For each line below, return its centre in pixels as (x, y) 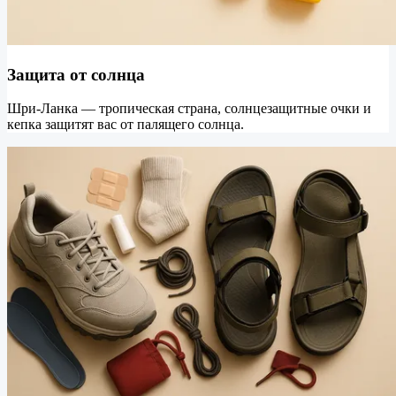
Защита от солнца (76, 74)
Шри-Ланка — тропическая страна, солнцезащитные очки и (189, 109)
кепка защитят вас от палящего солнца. (126, 125)
